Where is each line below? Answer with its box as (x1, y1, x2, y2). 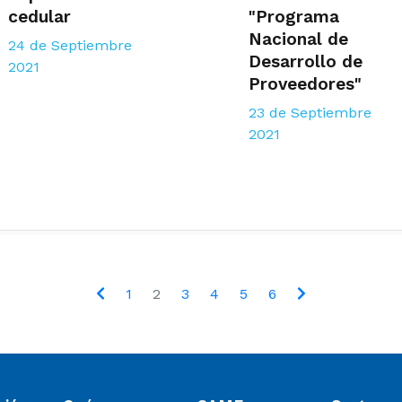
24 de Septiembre (7, 37, 132, 55)
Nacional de (249, 29, 349, 50)
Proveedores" (249, 74, 363, 95)
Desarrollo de (249, 51, 363, 73)
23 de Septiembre (249, 104, 372, 122)
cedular (7, 6, 71, 28)
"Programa (249, 6, 340, 28)
